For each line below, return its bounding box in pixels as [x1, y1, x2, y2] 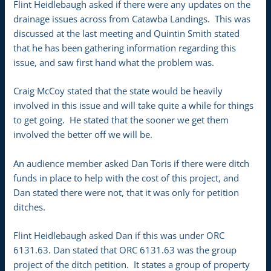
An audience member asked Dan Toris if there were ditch [13, 157, 250, 169]
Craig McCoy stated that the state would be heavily [13, 85, 223, 97]
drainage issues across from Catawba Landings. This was [13, 12, 251, 25]
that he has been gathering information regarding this [13, 41, 237, 54]
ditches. [13, 200, 46, 213]
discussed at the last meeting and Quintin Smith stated [13, 27, 240, 39]
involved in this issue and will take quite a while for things [13, 99, 254, 112]
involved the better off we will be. [13, 128, 153, 141]
